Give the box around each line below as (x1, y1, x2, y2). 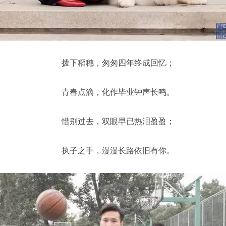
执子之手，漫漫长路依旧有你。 (62, 146, 181, 155)
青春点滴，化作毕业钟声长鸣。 (62, 88, 181, 96)
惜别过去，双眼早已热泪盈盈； (62, 117, 181, 126)
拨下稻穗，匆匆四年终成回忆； (62, 59, 181, 67)
